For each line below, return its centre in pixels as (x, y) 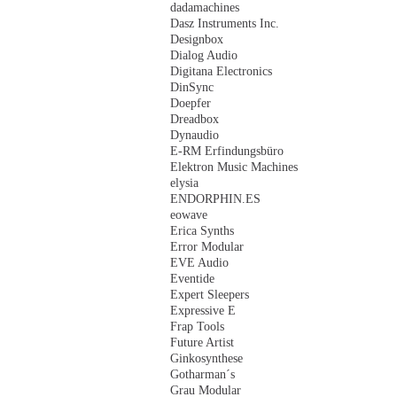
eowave (189, 215)
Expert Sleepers (210, 295)
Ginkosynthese (206, 358)
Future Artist (202, 343)
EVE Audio (199, 263)
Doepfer (191, 103)
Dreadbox (195, 119)
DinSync (192, 87)
